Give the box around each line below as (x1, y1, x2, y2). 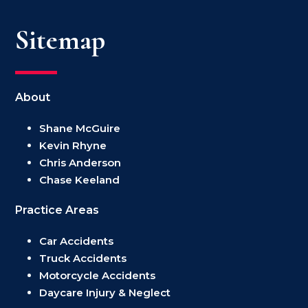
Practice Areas (15, 203, 100, 217)
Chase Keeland (39, 173, 120, 186)
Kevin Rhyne (39, 138, 107, 152)
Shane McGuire (39, 121, 121, 135)
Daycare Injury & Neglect (39, 285, 171, 299)
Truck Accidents (39, 251, 127, 265)
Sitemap (15, 23, 106, 56)
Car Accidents (39, 234, 114, 247)
